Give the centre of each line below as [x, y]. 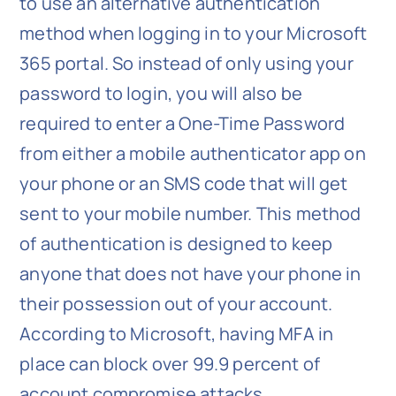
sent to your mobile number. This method [190, 213]
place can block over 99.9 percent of [170, 363]
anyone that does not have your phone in [190, 273]
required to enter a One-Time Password [183, 123]
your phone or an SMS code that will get [184, 183]
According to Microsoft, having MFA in [177, 333]
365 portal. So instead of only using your [187, 63]
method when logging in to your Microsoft [194, 33]
